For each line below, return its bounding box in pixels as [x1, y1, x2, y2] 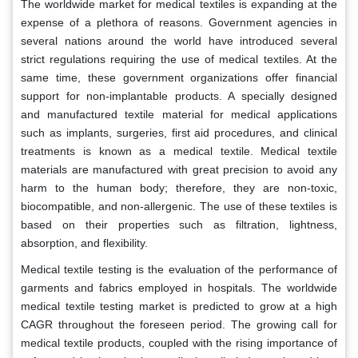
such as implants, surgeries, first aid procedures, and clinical [21, 126, 337, 140]
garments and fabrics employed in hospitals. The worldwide [21, 281, 337, 295]
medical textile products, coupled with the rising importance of [21, 336, 337, 350]
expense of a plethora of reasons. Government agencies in [21, 16, 337, 30]
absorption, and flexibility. [21, 237, 148, 250]
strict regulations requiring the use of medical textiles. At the [21, 53, 337, 66]
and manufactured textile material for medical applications [21, 108, 337, 121]
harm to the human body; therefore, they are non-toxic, [21, 181, 337, 195]
